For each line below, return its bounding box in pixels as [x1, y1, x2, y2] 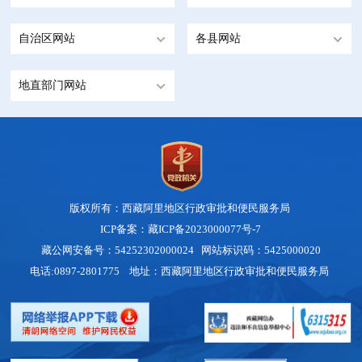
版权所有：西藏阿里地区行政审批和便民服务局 [69, 202, 293, 215]
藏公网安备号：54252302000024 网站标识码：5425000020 [40, 244, 321, 257]
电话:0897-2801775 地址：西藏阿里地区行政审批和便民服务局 [30, 265, 332, 278]
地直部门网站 [19, 79, 87, 92]
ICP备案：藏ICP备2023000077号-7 [100, 223, 262, 236]
